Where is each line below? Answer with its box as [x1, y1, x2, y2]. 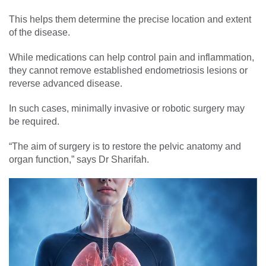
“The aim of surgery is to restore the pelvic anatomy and [9, 141, 241, 151]
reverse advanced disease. [9, 78, 122, 88]
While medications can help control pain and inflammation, [9, 52, 254, 62]
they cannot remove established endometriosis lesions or [9, 65, 248, 75]
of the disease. [9, 27, 70, 37]
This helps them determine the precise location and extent [9, 14, 251, 24]
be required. [9, 116, 59, 126]
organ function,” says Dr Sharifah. [9, 154, 149, 164]
